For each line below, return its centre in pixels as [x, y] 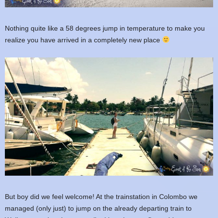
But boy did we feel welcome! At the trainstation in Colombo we [101, 196]
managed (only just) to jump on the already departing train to [98, 208]
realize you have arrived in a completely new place [83, 40]
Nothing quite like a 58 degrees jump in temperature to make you [105, 28]
